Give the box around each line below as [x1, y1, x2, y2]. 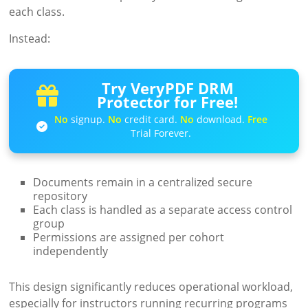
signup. [68, 112, 109, 126]
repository [33, 188, 88, 204]
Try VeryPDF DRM [101, 78, 234, 100]
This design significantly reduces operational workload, [9, 279, 294, 295]
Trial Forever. [131, 126, 192, 140]
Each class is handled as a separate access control [33, 202, 293, 218]
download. [194, 112, 248, 126]
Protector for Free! [97, 91, 239, 113]
